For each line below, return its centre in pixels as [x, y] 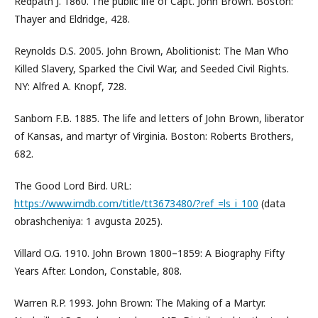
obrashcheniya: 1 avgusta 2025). [88, 221]
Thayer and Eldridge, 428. [72, 19]
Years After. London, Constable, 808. [98, 271]
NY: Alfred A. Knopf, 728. [70, 86]
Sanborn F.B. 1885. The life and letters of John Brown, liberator [159, 118]
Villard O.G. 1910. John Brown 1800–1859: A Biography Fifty [149, 253]
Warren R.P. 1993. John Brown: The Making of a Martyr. [140, 303]
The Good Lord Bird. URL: [73, 186]
